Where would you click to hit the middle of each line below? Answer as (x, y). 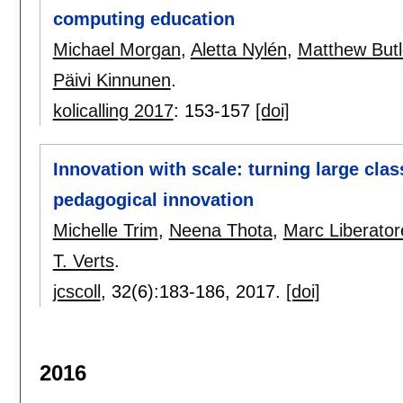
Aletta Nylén (238, 49)
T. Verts (83, 260)
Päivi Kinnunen (112, 80)
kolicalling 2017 (113, 110)
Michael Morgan (116, 49)
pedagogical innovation (153, 199)
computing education (143, 18)
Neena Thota (220, 230)
